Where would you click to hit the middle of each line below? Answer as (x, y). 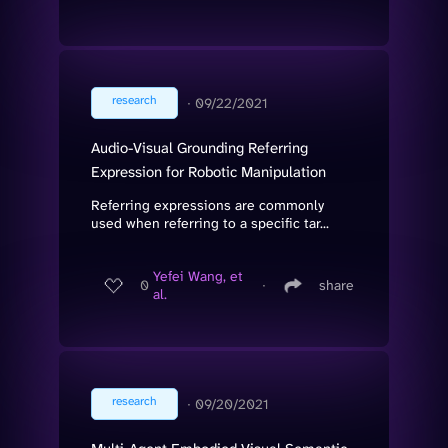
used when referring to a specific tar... (210, 222)
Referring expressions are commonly (207, 204)
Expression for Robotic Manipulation (208, 171)
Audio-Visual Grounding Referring (199, 147)
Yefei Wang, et (198, 276)
